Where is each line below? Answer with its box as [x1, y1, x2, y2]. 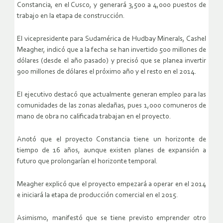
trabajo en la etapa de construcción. [17, 12, 125, 20]
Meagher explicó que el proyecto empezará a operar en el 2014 [17, 181, 206, 189]
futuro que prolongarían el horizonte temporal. [17, 158, 158, 166]
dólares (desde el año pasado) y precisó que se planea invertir [17, 57, 206, 65]
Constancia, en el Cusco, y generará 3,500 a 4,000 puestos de [17, 1, 206, 9]
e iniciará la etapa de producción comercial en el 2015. [17, 192, 178, 200]
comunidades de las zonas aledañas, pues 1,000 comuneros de [17, 102, 206, 110]
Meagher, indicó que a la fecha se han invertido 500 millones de [17, 46, 206, 54]
